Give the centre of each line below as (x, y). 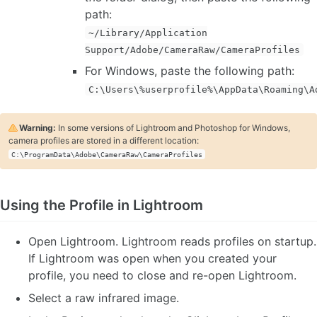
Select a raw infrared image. (104, 298)
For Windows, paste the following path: (190, 71)
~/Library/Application (148, 33)
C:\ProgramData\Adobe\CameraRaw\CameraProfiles (107, 154)
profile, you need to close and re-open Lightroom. (162, 276)
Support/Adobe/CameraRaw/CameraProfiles (192, 50)
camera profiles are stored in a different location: (104, 141)
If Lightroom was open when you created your (152, 259)
